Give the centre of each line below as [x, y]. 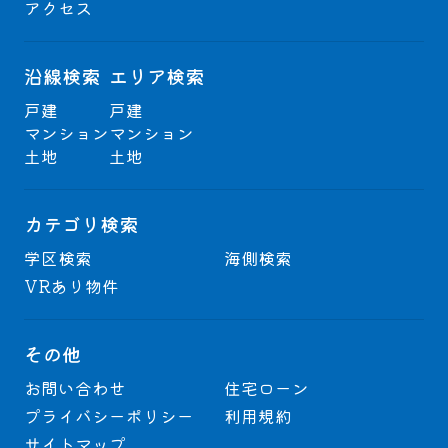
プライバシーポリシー [108, 415]
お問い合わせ [74, 387]
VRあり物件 [71, 285]
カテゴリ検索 [80, 224]
